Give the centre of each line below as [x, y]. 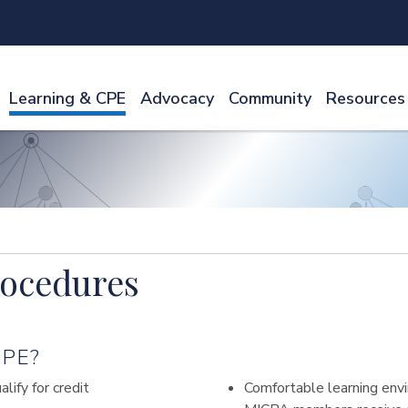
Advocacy [177, 98]
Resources [366, 98]
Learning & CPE [67, 98]
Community [270, 98]
